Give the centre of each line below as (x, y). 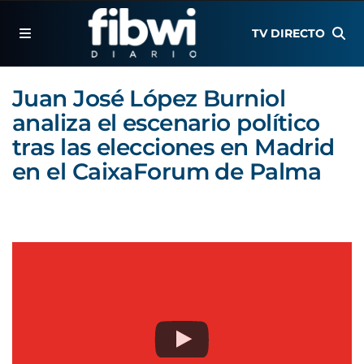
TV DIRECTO (289, 33)
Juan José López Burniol (149, 98)
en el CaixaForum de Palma (167, 171)
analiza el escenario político (166, 123)
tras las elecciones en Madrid (173, 147)
